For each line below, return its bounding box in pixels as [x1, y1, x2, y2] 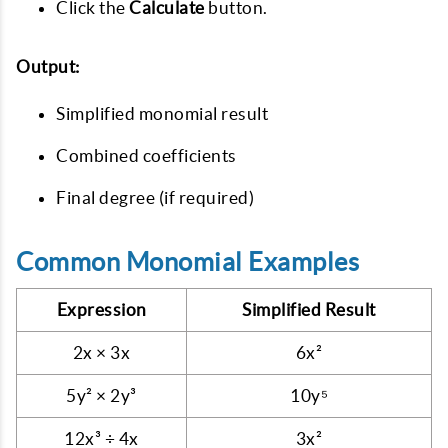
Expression [56, 299, 147, 319]
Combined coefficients [56, 145, 237, 165]
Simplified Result [242, 299, 376, 319]
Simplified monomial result [56, 103, 268, 123]
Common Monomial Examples [16, 247, 359, 276]
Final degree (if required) [56, 187, 254, 207]
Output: [16, 56, 80, 76]
